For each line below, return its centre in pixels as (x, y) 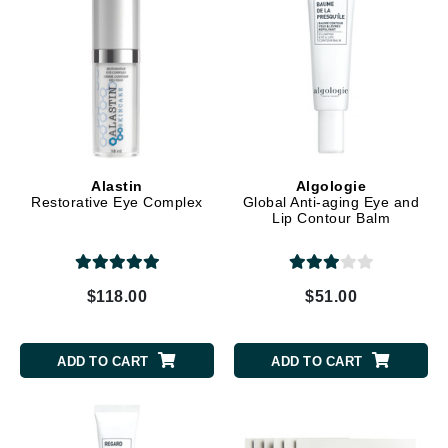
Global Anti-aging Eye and (331, 201)
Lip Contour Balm (331, 217)
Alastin (117, 185)
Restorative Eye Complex (117, 201)
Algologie (331, 185)
